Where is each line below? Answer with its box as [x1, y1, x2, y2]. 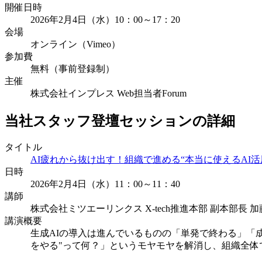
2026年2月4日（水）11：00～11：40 [30, 179, 180, 189]
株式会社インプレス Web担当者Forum [30, 88, 187, 98]
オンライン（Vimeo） [30, 39, 120, 49]
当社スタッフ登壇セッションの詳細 [5, 113, 235, 129]
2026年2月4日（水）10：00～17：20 [30, 14, 180, 25]
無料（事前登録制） [30, 63, 115, 74]
